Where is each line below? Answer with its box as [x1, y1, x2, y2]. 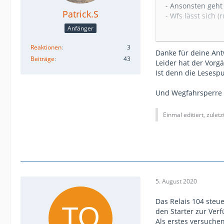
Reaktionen [30, 42, 61, 51]
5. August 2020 [155, 177, 197, 186]
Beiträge [30, 54, 54, 63]
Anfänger [67, 23, 93, 32]
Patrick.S [62, 7, 98, 20]
